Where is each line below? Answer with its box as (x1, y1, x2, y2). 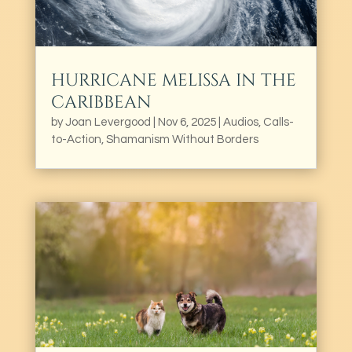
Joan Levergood (64, 116, 151, 129)
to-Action (50, 134, 101, 146)
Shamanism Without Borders (105, 134, 258, 146)
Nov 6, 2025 (157, 116, 216, 129)
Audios (222, 116, 258, 129)
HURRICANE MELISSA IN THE (50, 69, 296, 93)
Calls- (262, 116, 294, 129)
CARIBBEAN (50, 91, 152, 115)
